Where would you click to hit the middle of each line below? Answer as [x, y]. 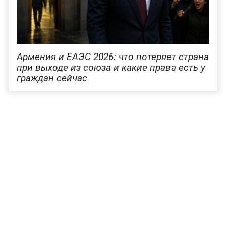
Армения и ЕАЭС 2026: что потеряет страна [112, 56]
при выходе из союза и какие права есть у [111, 67]
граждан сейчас [52, 78]
